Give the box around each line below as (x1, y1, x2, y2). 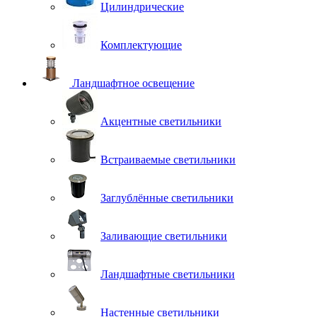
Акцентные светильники (100, 115, 221, 127)
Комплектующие (100, 38, 182, 51)
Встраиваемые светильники (100, 153, 236, 166)
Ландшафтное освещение (72, 76, 195, 89)
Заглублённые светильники (100, 191, 234, 204)
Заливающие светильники (100, 229, 227, 242)
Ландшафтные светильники (100, 267, 235, 280)
